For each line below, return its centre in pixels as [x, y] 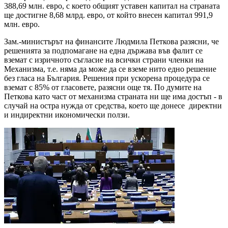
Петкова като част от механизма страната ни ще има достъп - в [113, 97]
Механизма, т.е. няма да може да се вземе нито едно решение [110, 69]
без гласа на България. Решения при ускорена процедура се [107, 78]
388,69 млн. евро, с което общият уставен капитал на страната [112, 6]
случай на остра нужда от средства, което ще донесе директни [113, 106]
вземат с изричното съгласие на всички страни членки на [104, 60]
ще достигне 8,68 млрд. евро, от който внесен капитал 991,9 [108, 15]
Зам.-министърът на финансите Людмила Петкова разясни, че [111, 42]
